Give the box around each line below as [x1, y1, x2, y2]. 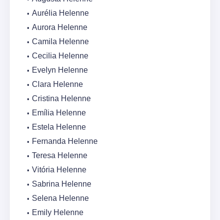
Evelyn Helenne [32, 66, 88, 75]
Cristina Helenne [32, 94, 91, 103]
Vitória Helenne [32, 165, 86, 174]
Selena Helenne [32, 194, 89, 203]
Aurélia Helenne [32, 9, 89, 18]
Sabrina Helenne [32, 180, 91, 189]
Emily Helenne [32, 208, 83, 217]
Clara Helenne [32, 80, 83, 89]
